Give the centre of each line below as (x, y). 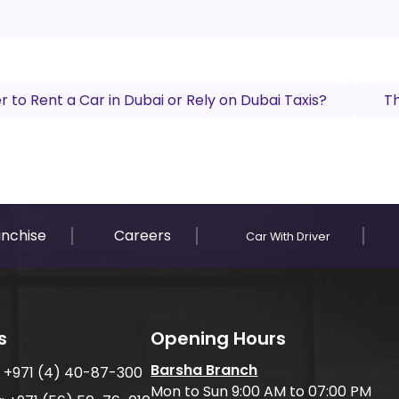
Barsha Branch (204, 370)
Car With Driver (288, 236)
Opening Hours (219, 338)
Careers (142, 236)
